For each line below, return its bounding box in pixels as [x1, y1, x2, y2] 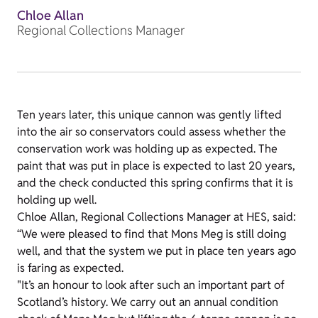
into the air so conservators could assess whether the [17, 124, 286, 139]
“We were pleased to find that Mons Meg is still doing [17, 226, 286, 241]
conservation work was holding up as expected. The [17, 141, 278, 156]
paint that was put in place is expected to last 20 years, [17, 158, 295, 173]
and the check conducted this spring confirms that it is [17, 175, 293, 190]
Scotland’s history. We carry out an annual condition [17, 295, 278, 309]
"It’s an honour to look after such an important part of [17, 278, 285, 292]
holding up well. [17, 192, 97, 207]
